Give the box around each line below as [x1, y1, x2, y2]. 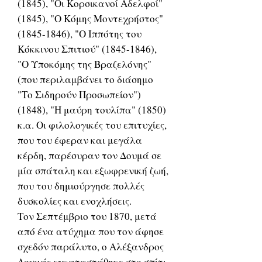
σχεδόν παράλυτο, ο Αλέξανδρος [18, 240, 164, 253]
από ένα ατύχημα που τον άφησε [18, 225, 164, 238]
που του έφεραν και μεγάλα [18, 133, 142, 147]
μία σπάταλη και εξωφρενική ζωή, [18, 164, 168, 177]
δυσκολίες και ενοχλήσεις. [18, 194, 132, 208]
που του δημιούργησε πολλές [18, 179, 144, 192]
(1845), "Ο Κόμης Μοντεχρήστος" [18, 12, 163, 25]
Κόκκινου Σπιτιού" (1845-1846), [18, 42, 157, 56]
